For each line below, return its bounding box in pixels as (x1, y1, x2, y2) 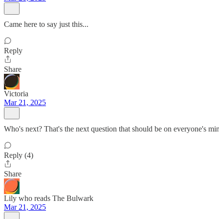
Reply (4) (4, 151, 33, 159)
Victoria (4, 89, 28, 98)
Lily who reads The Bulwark (4, 194, 93, 202)
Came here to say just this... (4, 20, 88, 28)
